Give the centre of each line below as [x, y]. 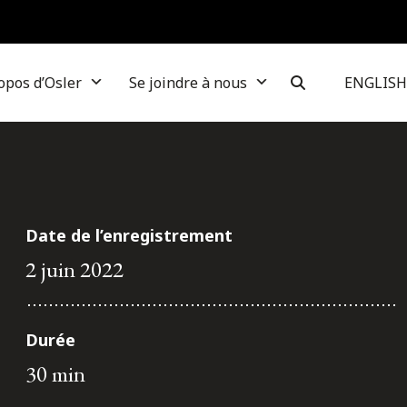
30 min [55, 373]
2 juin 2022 [74, 269]
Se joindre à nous [188, 83]
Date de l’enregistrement [129, 235]
